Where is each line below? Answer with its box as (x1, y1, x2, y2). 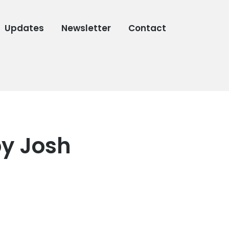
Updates (5, 22, 44, 34)
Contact (128, 22, 167, 34)
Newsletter (61, 22, 111, 34)
